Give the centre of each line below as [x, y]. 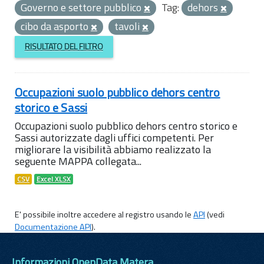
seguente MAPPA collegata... [78, 161]
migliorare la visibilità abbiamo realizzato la [113, 149]
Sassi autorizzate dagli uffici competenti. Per [114, 137]
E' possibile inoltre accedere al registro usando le [104, 214]
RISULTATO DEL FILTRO [64, 47]
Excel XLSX [54, 179]
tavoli [128, 26]
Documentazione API [53, 227]
